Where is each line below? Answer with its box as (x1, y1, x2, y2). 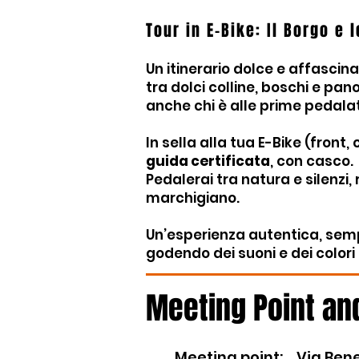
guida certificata (146, 151, 270, 171)
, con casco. (270, 151, 357, 171)
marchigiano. (146, 188, 240, 208)
